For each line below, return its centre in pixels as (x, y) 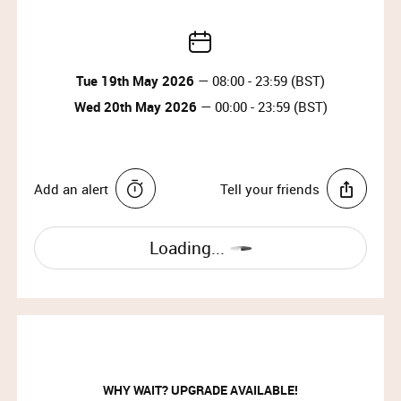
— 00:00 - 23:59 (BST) (262, 106)
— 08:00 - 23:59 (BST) (260, 80)
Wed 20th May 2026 (135, 106)
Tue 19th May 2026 (135, 80)
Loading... (187, 248)
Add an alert (72, 188)
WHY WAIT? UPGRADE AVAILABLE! (200, 389)
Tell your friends (270, 188)
